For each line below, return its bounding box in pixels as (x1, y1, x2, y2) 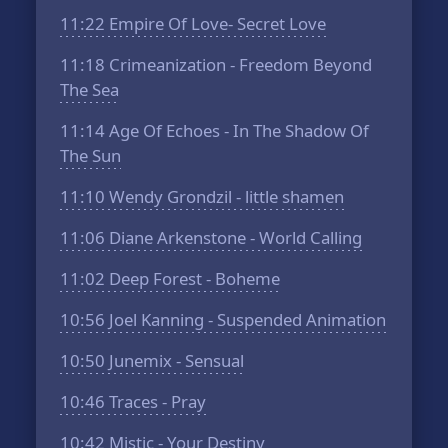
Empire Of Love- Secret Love (105, 12, 327, 35)
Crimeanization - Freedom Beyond (105, 53, 373, 76)
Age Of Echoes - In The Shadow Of (105, 119, 370, 142)
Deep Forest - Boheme (105, 267, 281, 290)
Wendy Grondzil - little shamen (105, 185, 345, 208)
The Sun (60, 144, 122, 167)
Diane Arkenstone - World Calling (105, 226, 363, 249)
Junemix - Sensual (105, 349, 245, 372)
